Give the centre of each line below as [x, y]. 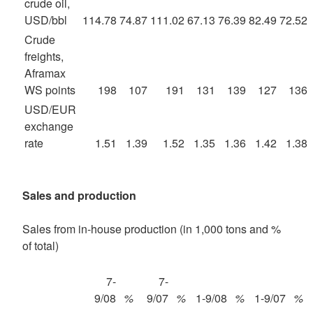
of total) [41, 246]
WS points [50, 90]
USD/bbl [46, 20]
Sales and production [79, 195]
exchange [49, 126]
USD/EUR [50, 109]
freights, [44, 56]
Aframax [45, 73]
